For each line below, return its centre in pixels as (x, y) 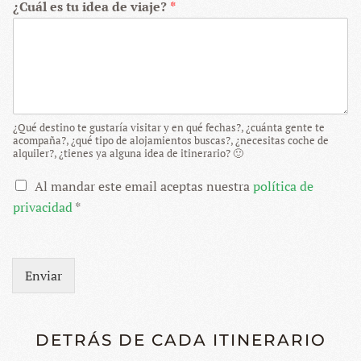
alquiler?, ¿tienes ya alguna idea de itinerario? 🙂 (128, 153)
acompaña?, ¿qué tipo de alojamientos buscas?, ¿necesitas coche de (171, 140)
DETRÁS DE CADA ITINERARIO (180, 340)
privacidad (43, 207)
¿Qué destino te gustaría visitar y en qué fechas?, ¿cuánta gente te (169, 127)
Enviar (44, 276)
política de (283, 186)
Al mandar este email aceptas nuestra (144, 186)
